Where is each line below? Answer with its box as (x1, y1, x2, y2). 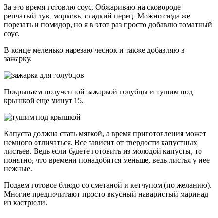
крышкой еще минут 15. (4, 96, 84, 105)
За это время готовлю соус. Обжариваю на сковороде (4, 3, 181, 12)
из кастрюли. (4, 199, 47, 207)
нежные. (4, 164, 32, 173)
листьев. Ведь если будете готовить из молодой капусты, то (4, 147, 202, 156)
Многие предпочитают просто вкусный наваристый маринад (4, 190, 208, 199)
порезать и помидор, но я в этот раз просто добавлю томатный (4, 20, 212, 29)
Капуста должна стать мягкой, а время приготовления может (4, 129, 206, 138)
